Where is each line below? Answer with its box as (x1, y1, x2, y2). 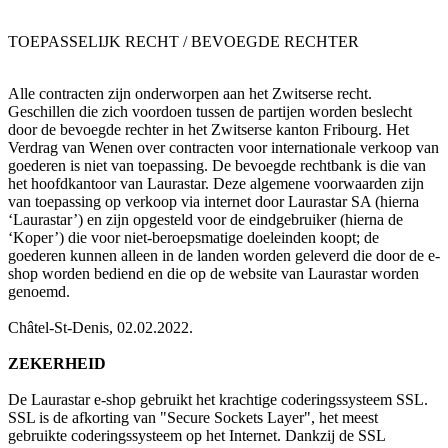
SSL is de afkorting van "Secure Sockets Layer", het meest (8, 409, 378, 427)
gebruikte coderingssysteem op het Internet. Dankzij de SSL (8, 427, 385, 445)
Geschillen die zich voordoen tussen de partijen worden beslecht (8, 103, 412, 121)
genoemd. (8, 283, 70, 301)
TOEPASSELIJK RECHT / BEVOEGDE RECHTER (8, 33, 359, 51)
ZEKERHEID (8, 355, 106, 373)
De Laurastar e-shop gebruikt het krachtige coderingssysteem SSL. (8, 391, 428, 409)
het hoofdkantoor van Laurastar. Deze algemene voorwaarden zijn (8, 175, 424, 193)
